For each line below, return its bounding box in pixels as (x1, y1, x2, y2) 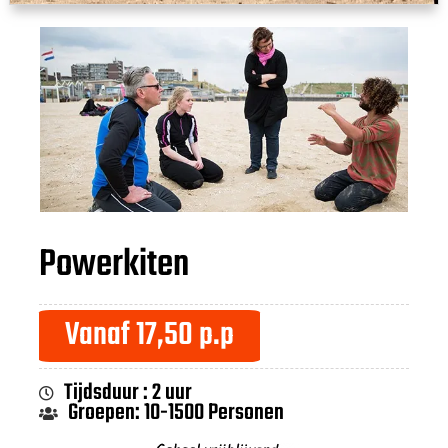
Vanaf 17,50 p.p (64, 310, 234, 361)
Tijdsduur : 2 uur (64, 375, 193, 412)
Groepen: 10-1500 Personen (68, 395, 285, 432)
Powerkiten (39, 235, 190, 294)
